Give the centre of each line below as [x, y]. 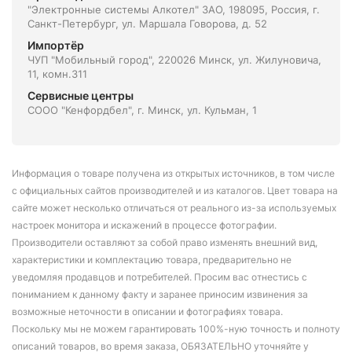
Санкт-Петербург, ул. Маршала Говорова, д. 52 [147, 24]
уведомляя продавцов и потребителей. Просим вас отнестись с [159, 277]
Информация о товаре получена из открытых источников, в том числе [173, 173]
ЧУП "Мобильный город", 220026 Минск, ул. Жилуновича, [174, 60]
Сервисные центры [81, 95]
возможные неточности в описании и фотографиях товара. [147, 312]
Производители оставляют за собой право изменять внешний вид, [165, 242]
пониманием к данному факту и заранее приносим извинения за [160, 294]
